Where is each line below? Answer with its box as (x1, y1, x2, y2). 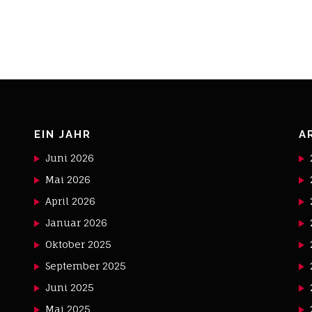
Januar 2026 (45, 217, 108, 228)
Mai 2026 (45, 173, 91, 185)
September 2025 (45, 260, 127, 272)
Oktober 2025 (45, 238, 112, 250)
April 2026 (45, 195, 96, 207)
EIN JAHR (34, 128, 91, 141)
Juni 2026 (45, 152, 95, 164)
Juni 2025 (45, 281, 95, 293)
